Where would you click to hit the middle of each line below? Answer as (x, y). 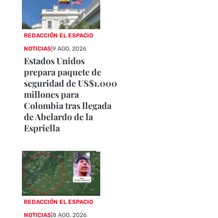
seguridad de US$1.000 (71, 83)
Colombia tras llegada (68, 105)
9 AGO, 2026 (70, 48)
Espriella (42, 128)
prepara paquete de (63, 72)
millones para (52, 94)
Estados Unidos (54, 61)
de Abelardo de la (59, 117)
